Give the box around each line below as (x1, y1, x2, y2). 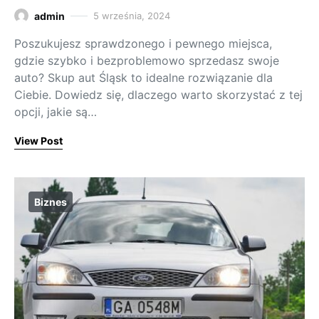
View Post (14, 134, 63, 147)
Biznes (34, 195, 67, 208)
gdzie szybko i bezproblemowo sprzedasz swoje (14, 53, 279, 68)
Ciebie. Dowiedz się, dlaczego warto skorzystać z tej (14, 87, 303, 102)
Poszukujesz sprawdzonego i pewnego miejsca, (14, 36, 272, 51)
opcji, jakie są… (14, 104, 97, 119)
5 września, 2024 (93, 9, 170, 21)
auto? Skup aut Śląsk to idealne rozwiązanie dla (14, 70, 273, 85)
